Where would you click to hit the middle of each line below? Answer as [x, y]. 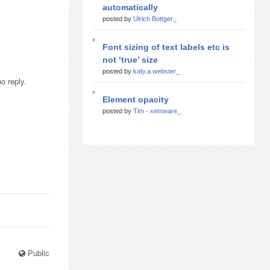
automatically [130, 7]
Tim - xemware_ [157, 111]
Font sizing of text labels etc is [166, 47]
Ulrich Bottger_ [155, 18]
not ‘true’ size [130, 59]
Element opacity [136, 99]
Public [37, 253]
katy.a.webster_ [156, 71]
